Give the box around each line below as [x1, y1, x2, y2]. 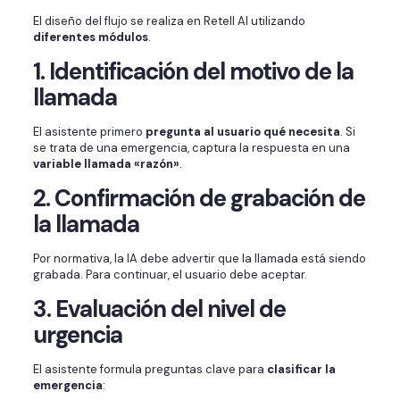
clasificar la [266, 362, 336, 378]
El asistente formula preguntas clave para [32, 362, 267, 378]
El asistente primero [32, 124, 146, 140]
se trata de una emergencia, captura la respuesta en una [32, 140, 350, 156]
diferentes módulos [32, 29, 148, 46]
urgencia [32, 320, 122, 351]
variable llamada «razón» [32, 156, 179, 172]
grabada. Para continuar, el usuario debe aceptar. [32, 267, 307, 283]
